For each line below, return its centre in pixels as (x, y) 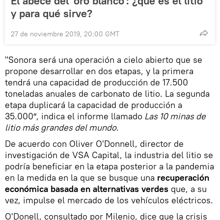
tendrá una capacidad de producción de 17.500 (96, 82)
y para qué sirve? (52, 14)
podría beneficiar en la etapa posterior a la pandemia (110, 166)
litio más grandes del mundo (61, 128)
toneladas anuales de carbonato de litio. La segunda (107, 94)
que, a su (188, 189)
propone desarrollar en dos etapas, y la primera (99, 71)
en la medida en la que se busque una (81, 178)
